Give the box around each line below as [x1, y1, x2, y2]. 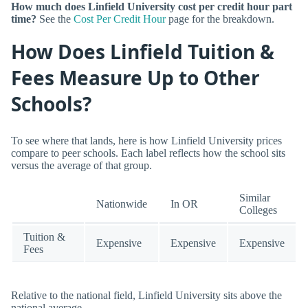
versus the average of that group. [11, 159, 152, 171]
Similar [239, 191, 270, 203]
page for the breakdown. [166, 12, 274, 25]
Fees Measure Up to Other [11, 65, 260, 91]
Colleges [239, 203, 277, 216]
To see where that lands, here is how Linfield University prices [11, 134, 282, 146]
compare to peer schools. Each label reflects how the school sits [11, 146, 285, 159]
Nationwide [96, 197, 147, 210]
